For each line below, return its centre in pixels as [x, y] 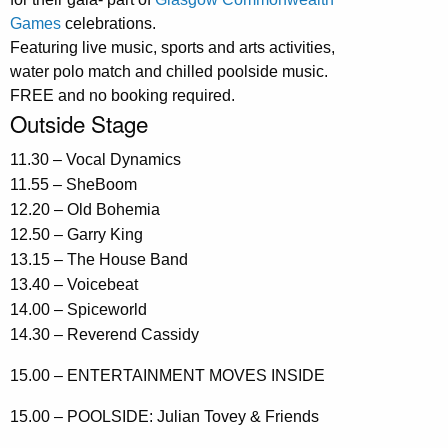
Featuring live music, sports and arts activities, [172, 47]
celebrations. [108, 23]
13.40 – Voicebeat [74, 284]
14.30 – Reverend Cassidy [104, 334]
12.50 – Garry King [76, 234]
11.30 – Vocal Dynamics [95, 159]
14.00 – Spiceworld [78, 309]
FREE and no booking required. [122, 95]
